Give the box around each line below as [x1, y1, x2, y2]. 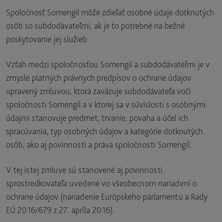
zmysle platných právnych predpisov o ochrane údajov [6, 72, 191, 83]
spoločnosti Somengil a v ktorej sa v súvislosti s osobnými [6, 99, 206, 110]
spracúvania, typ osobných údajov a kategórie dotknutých [6, 126, 203, 136]
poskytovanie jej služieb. [6, 34, 89, 44]
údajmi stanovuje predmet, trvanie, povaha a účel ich [6, 112, 188, 123]
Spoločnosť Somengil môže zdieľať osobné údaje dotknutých [6, 7, 214, 17]
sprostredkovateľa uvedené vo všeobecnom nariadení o [6, 178, 197, 188]
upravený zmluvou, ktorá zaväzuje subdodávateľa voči [6, 86, 191, 96]
